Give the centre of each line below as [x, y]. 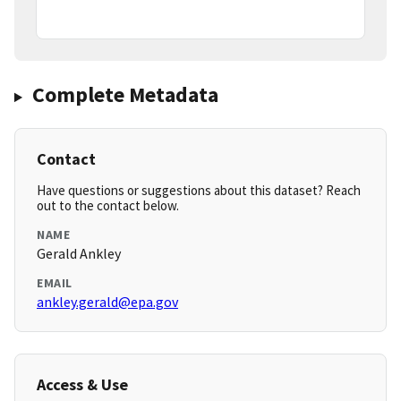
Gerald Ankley [79, 254]
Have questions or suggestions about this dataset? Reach [199, 191]
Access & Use [82, 385]
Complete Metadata [125, 95]
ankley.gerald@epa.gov [107, 302]
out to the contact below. [108, 206]
